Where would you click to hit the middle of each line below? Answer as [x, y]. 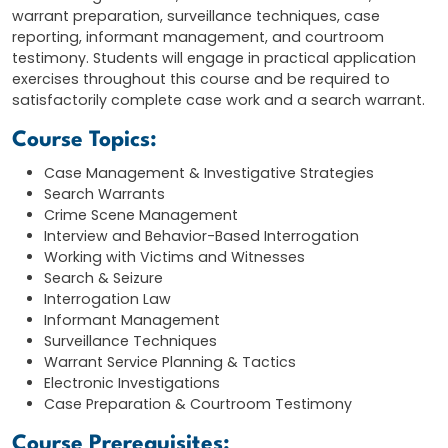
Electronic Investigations [132, 383]
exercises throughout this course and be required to [201, 79]
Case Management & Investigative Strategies [209, 173]
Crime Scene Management [141, 215]
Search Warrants [104, 194]
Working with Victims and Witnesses [174, 257]
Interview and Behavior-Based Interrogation [201, 236]
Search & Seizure [103, 278]
